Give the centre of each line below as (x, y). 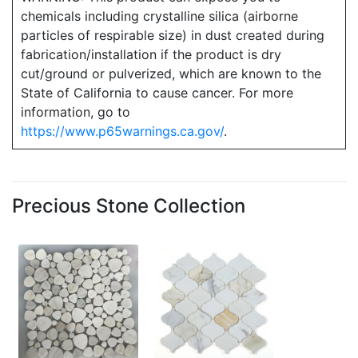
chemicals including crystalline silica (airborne (159, 16)
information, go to (76, 111)
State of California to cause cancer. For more (157, 92)
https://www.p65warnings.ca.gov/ (122, 131)
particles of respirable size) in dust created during (173, 35)
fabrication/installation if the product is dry (151, 54)
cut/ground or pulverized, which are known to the (171, 73)
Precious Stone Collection (129, 205)
